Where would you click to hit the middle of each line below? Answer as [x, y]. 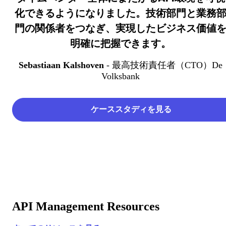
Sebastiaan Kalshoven [61, 65]
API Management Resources [86, 207]
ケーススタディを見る [131, 109]
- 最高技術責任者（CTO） [158, 65]
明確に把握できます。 [121, 44]
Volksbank [121, 76]
